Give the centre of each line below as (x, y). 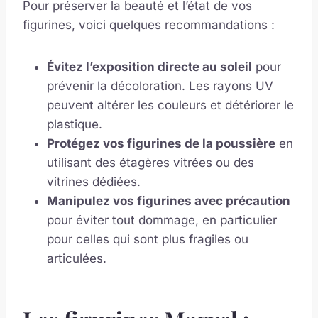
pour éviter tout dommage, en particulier (162, 220)
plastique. (75, 125)
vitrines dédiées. (94, 182)
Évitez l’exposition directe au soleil (149, 67)
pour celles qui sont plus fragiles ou (148, 240)
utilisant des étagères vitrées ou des (150, 163)
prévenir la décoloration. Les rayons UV (160, 86)
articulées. (77, 259)
